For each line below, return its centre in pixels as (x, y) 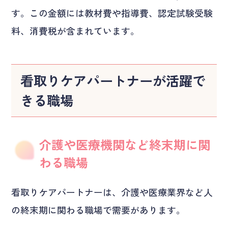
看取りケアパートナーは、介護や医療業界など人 (112, 192)
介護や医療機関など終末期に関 (125, 144)
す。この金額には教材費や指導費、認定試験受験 (112, 13)
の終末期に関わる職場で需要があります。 (98, 209)
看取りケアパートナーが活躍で (113, 81)
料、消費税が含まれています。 (76, 31)
